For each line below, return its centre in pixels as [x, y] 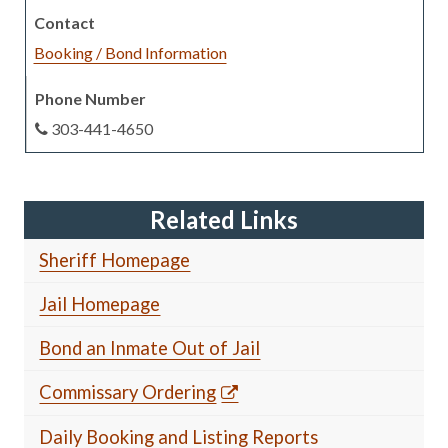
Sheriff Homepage [115, 259]
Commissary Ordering [128, 391]
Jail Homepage [100, 303]
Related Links [224, 219]
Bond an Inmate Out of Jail [150, 347]
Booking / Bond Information [130, 52]
